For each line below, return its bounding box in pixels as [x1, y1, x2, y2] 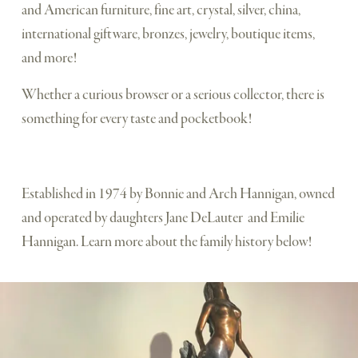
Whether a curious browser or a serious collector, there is [21, 86, 324, 105]
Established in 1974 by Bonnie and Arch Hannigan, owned [21, 185, 335, 204]
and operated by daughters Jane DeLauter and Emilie [21, 209, 304, 228]
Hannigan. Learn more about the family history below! [21, 233, 312, 252]
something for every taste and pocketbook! [21, 109, 254, 129]
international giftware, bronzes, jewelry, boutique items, [21, 25, 315, 44]
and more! [21, 49, 79, 68]
